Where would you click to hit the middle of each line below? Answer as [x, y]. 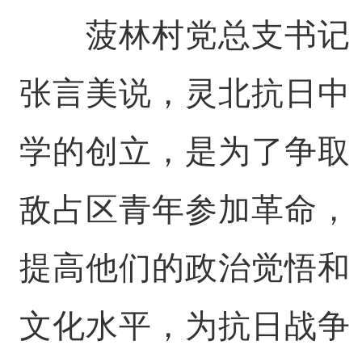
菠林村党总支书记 [185, 35]
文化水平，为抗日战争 [185, 326]
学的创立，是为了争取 [185, 152]
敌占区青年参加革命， [185, 210]
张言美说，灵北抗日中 [185, 93]
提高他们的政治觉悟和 [185, 268]
